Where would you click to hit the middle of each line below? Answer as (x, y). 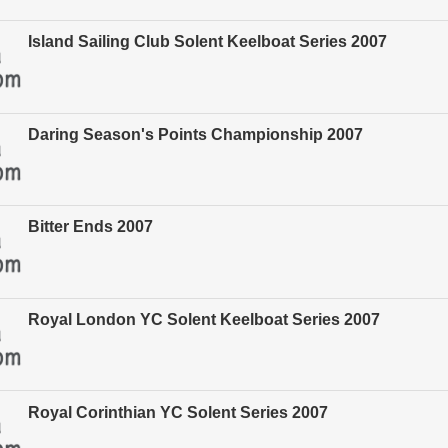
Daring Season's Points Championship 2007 (195, 134)
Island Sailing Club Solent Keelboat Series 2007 (207, 42)
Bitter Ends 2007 (90, 227)
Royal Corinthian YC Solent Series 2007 (178, 412)
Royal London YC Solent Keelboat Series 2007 (204, 320)
